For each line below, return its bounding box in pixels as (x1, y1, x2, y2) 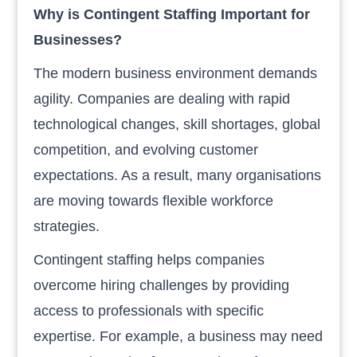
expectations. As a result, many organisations (33, 167, 322, 183)
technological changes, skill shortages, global (33, 116, 321, 132)
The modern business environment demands (33, 65, 318, 81)
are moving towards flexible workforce (33, 192, 274, 209)
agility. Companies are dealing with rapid (33, 90, 291, 107)
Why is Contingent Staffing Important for (33, 6, 311, 22)
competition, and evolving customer (33, 141, 259, 158)
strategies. (33, 218, 100, 234)
